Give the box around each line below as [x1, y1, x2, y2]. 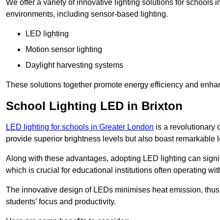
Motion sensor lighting [26, 45, 102, 54]
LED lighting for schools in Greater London [6, 123, 154, 132]
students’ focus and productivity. [6, 197, 116, 206]
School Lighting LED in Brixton [6, 99, 183, 113]
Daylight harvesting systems [26, 61, 123, 70]
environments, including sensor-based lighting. [6, 10, 168, 19]
